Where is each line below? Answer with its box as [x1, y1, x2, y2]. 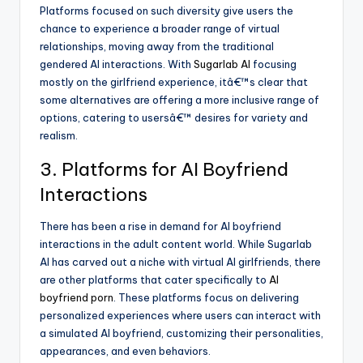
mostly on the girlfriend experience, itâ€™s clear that [40, 75, 308, 89]
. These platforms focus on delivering [113, 291, 299, 305]
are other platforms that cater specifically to [40, 273, 269, 287]
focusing [250, 58, 297, 71]
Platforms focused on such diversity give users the [40, 4, 293, 18]
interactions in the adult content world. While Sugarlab [40, 237, 312, 251]
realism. [40, 129, 78, 143]
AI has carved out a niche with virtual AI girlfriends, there [40, 255, 321, 269]
